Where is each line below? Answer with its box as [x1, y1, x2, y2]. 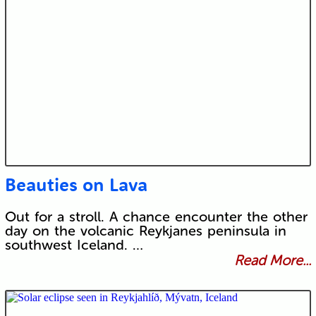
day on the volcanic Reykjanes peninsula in [4, 222, 286, 240]
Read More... [234, 252, 312, 269]
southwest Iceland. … [4, 236, 143, 254]
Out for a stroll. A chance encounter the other [4, 208, 308, 226]
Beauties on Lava [4, 173, 147, 197]
